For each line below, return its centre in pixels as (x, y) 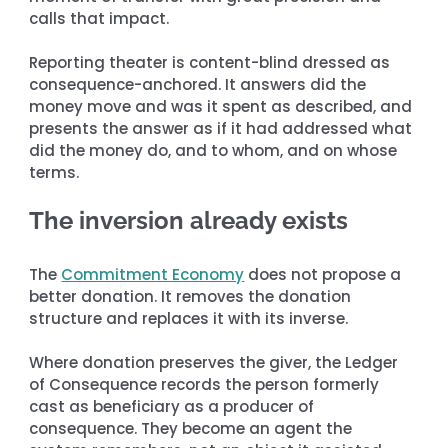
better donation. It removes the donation (192, 296)
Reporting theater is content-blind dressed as (212, 62)
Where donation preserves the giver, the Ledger (216, 362)
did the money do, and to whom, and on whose (215, 150)
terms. (54, 172)
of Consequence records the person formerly (206, 384)
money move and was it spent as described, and (223, 106)
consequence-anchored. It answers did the (200, 84)
